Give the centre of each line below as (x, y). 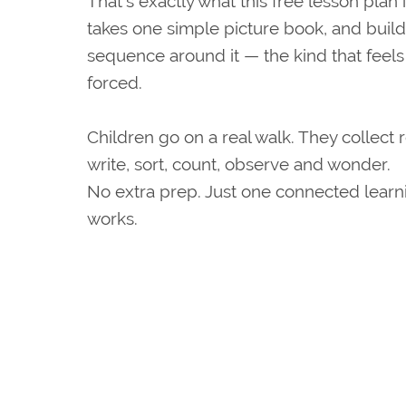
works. (112, 218)
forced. (114, 82)
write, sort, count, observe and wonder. (238, 164)
